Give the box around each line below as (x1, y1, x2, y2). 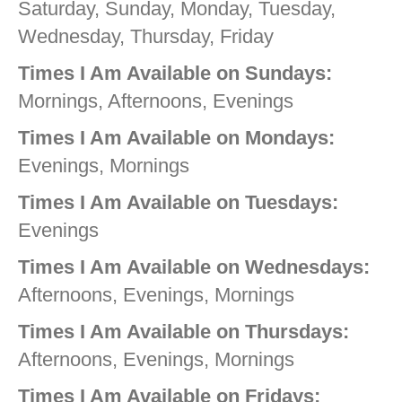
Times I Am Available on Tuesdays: (18, 191, 338, 214)
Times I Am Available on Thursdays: (18, 320, 349, 344)
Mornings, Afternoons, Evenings (18, 90, 293, 113)
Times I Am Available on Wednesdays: (18, 256, 370, 279)
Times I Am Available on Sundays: (18, 62, 332, 85)
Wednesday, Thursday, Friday (18, 25, 274, 48)
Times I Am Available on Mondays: (18, 127, 335, 150)
